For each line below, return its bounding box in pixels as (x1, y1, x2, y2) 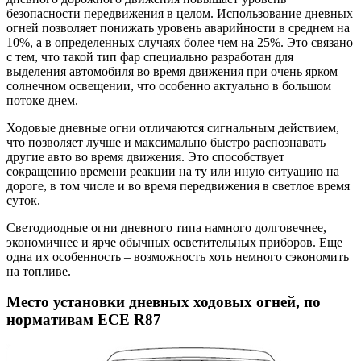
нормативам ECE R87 (6, 311, 161, 329)
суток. (6, 193, 40, 207)
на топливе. (6, 263, 71, 278)
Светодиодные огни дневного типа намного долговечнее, (6, 220, 326, 234)
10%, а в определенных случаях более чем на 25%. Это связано (6, 35, 353, 49)
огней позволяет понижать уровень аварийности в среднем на (6, 20, 350, 35)
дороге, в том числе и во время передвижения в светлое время (6, 178, 350, 193)
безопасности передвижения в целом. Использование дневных (6, 6, 353, 20)
